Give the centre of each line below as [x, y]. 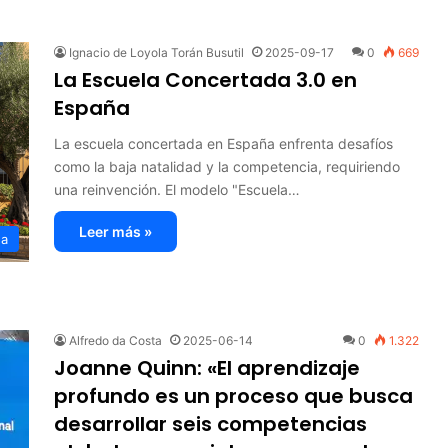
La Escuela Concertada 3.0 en [205, 79]
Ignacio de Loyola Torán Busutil [156, 52]
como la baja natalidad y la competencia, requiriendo [227, 166]
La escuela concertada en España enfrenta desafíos [223, 143]
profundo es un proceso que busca [233, 395]
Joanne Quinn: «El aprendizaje [207, 367]
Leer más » [115, 231]
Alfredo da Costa [115, 340]
